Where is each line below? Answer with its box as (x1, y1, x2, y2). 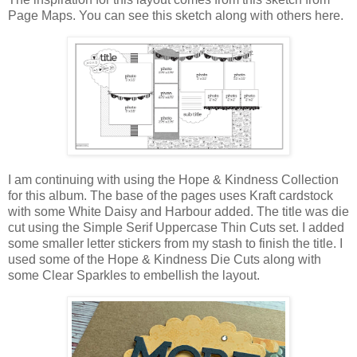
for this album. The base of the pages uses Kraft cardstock (8, 188, 333, 202)
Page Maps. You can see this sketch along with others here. (8, 9, 343, 23)
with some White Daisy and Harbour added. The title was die (8, 204, 349, 218)
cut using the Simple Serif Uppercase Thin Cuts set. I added (8, 220, 344, 234)
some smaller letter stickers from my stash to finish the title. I (8, 236, 343, 250)
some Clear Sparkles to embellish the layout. (8, 268, 260, 282)
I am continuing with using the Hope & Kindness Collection (8, 172, 339, 186)
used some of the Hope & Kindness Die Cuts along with (8, 252, 321, 266)
